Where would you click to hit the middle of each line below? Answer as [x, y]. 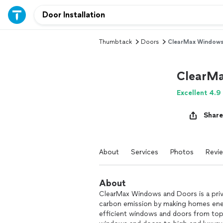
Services [145, 152]
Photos [182, 152]
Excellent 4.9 [199, 93]
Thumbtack [115, 42]
